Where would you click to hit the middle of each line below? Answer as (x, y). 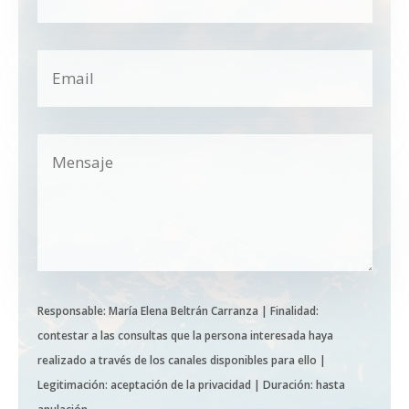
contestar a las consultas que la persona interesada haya (185, 336)
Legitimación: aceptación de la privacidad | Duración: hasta (191, 385)
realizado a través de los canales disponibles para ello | (181, 361)
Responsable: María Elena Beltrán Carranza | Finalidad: (178, 311)
